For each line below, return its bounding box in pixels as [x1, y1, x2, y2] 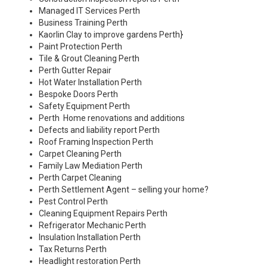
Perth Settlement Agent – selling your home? [39, 185, 209, 195]
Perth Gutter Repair [39, 66, 111, 76]
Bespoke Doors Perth [39, 89, 118, 100]
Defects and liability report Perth [39, 125, 160, 135]
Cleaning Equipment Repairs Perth [39, 209, 167, 219]
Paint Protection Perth [39, 42, 122, 52]
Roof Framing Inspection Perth [39, 137, 153, 147]
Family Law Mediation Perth [39, 161, 142, 171]
